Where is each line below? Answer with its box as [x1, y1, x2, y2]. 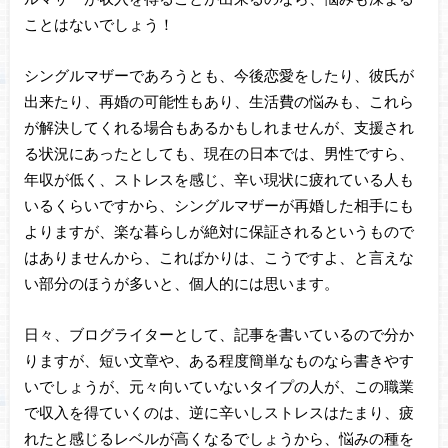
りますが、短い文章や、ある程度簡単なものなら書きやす [23, 350, 414, 369]
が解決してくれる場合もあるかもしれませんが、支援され [23, 118, 414, 137]
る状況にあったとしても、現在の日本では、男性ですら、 [23, 144, 414, 163]
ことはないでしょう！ [23, 15, 174, 34]
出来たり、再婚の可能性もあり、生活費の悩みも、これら [23, 92, 414, 111]
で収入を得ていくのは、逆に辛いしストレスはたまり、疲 [23, 402, 414, 421]
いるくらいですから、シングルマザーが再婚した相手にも [23, 196, 414, 215]
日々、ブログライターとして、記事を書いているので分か [23, 324, 414, 343]
